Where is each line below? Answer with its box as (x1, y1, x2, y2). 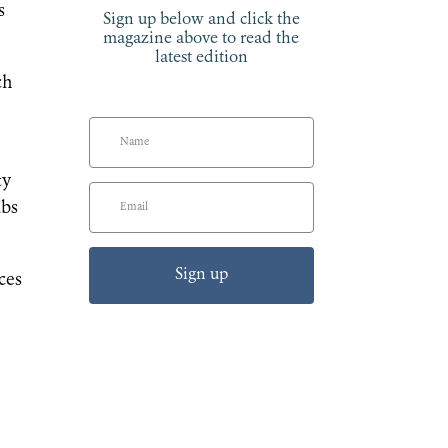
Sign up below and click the (102, 12, 300, 29)
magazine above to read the (103, 31, 300, 48)
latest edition (154, 50, 248, 67)
